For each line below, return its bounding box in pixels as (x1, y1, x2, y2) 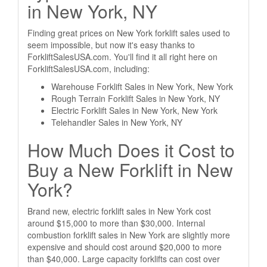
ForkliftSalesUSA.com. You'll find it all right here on (27, 51, 218, 63)
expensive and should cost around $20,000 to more (27, 241, 222, 253)
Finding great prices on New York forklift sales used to (27, 27, 230, 39)
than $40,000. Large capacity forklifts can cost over (27, 253, 220, 265)
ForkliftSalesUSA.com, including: (27, 63, 150, 74)
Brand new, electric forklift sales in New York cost (27, 205, 211, 217)
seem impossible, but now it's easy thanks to (27, 39, 195, 51)
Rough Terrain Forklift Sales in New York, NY (51, 92, 220, 104)
